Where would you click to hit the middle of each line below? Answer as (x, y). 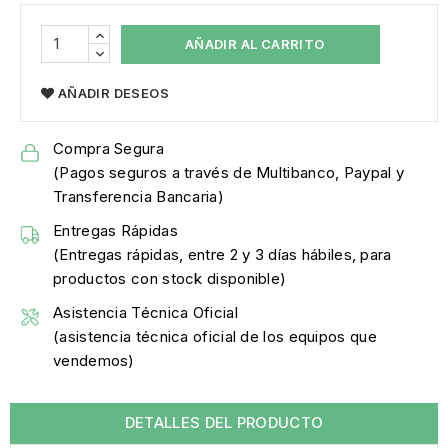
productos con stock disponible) (170, 279)
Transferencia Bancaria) (138, 197)
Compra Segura (108, 149)
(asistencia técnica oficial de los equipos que (215, 337)
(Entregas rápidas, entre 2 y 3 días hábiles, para (222, 255)
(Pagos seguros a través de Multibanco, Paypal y (229, 173)
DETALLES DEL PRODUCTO (224, 423)
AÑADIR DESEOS (113, 93)
